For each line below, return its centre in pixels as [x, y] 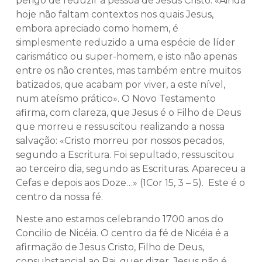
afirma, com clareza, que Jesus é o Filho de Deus [128, 112]
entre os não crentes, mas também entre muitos [128, 70]
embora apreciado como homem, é [97, 28]
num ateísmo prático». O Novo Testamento [116, 98]
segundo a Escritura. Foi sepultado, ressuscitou [125, 154]
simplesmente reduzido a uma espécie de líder [125, 42]
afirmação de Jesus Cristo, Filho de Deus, [110, 247]
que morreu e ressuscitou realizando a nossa [120, 126]
